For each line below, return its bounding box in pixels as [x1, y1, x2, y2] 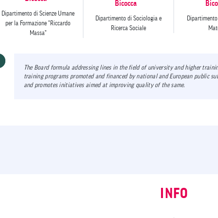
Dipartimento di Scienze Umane [1, 10, 75, 17]
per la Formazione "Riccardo [5, 19, 71, 26]
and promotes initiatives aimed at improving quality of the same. [23, 81, 185, 88]
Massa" [29, 29, 47, 36]
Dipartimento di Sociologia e [95, 15, 162, 21]
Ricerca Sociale [110, 24, 146, 31]
